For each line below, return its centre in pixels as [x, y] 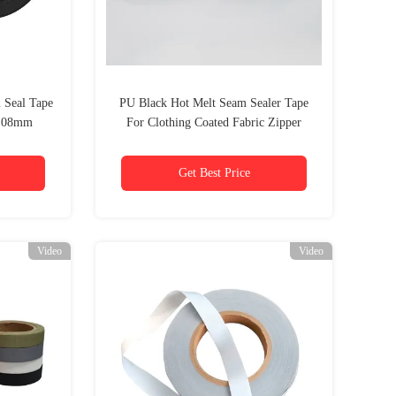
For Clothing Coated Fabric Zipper [214, 122]
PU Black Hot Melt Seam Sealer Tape [214, 103]
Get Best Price [214, 173]
